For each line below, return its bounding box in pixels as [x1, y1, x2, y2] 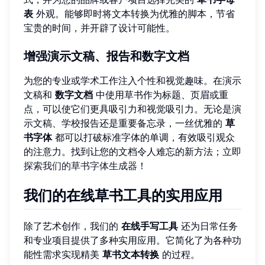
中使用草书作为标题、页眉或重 [93, 88, 228, 101]
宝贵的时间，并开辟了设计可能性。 [24, 21, 175, 34]
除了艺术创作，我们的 [24, 220, 121, 232]
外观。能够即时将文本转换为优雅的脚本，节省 [33, 7, 235, 20]
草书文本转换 [102, 248, 159, 261]
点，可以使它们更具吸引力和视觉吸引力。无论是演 [24, 102, 241, 115]
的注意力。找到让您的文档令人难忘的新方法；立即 [24, 145, 241, 157]
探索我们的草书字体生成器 [24, 159, 137, 172]
